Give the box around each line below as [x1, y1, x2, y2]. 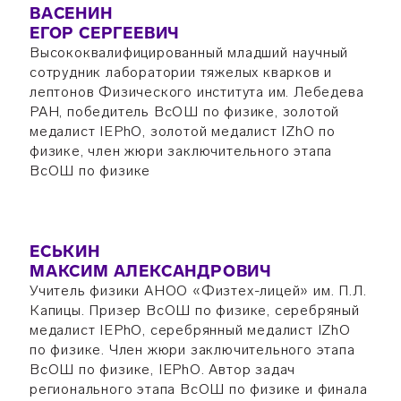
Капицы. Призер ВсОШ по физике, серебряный [29, 302, 360, 319]
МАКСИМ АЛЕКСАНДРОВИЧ [29, 261, 272, 281]
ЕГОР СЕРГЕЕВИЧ [29, 23, 181, 43]
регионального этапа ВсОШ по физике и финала [29, 380, 368, 397]
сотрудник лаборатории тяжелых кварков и [29, 64, 333, 81]
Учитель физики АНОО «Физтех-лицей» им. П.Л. [29, 282, 367, 299]
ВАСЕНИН [29, 4, 113, 23]
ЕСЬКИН [29, 242, 100, 261]
